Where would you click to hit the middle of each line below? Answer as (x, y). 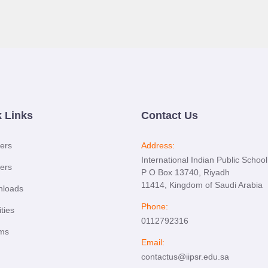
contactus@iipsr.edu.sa (185, 257)
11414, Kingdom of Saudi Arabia (202, 185)
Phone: (155, 206)
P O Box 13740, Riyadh (185, 172)
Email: (153, 242)
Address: (158, 145)
